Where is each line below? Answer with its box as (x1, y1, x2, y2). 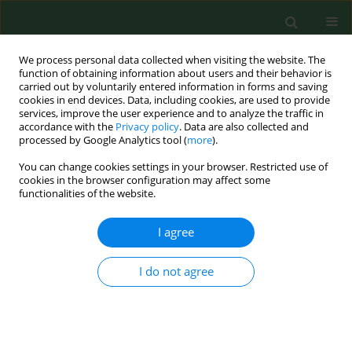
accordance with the (19, 120, 115, 134)
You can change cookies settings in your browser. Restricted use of (19, 160, 328, 174)
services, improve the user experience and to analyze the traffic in (19, 107, 324, 120)
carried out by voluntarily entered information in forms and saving (19, 80, 328, 93)
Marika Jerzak (88, 168, 220, 199)
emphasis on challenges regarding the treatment (12, 299, 334, 318)
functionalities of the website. (19, 187, 156, 200)
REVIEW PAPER (12, 224, 81, 238)
